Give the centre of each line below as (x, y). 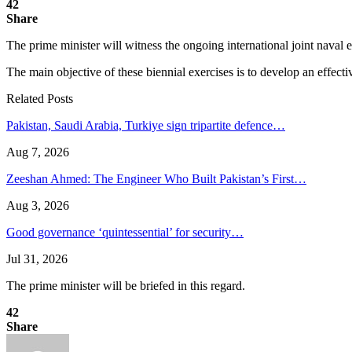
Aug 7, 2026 (38, 152)
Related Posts (40, 98)
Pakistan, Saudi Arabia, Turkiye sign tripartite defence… (146, 125)
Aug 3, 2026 (38, 205)
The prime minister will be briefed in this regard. (126, 285)
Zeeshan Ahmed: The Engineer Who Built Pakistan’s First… (156, 178)
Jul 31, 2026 (37, 258)
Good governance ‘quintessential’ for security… (125, 232)
